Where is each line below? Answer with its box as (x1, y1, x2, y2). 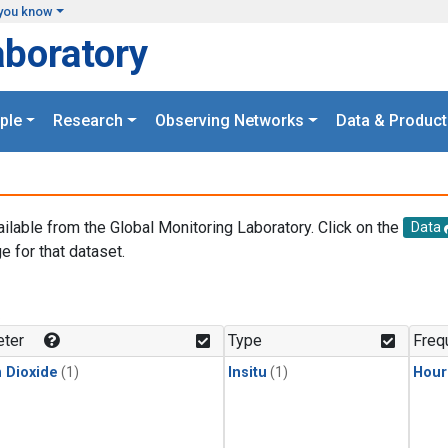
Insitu (228, 364, 267, 382)
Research (53, 111, 124, 131)
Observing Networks (155, 111, 304, 131)
